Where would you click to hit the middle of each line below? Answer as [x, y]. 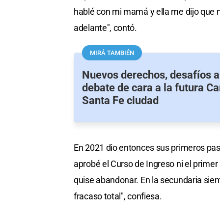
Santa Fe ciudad [120, 100]
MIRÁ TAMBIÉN [112, 53]
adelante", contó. [105, 28]
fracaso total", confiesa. [118, 196]
